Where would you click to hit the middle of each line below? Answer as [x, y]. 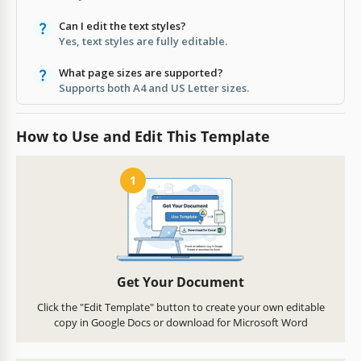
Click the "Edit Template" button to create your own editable [180, 307]
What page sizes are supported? [141, 72]
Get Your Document [180, 282]
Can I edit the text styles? [122, 25]
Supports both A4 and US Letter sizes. [154, 87]
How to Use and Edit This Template [143, 136]
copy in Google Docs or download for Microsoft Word [180, 323]
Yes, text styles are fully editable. [143, 41]
